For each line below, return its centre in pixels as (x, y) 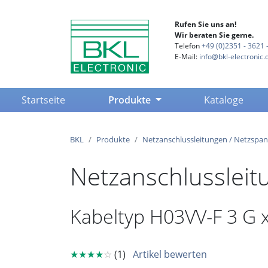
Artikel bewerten (170, 254)
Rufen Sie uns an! (205, 24)
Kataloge (224, 100)
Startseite (43, 100)
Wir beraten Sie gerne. (214, 35)
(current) (84, 99)
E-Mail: (187, 57)
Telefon (188, 46)
